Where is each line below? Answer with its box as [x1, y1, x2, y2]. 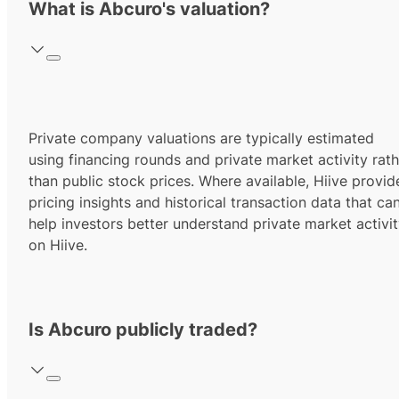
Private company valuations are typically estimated [28, 129, 374, 148]
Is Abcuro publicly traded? [28, 319, 257, 341]
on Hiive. [28, 236, 87, 255]
